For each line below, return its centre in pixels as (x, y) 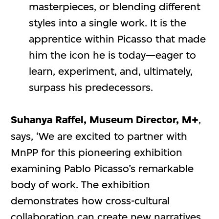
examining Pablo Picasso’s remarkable (102, 168)
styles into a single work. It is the (107, 22)
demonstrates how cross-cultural (90, 200)
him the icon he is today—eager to (112, 55)
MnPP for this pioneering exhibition (97, 152)
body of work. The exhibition (81, 184)
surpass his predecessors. (91, 87)
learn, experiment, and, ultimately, (110, 71)
